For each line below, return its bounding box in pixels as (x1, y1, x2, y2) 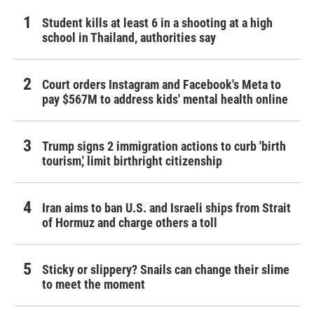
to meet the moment (42, 277, 145, 292)
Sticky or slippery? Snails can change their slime (42, 262, 289, 278)
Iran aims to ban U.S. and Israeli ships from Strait (42, 200, 291, 216)
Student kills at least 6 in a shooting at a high (42, 15, 273, 31)
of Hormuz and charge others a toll (42, 215, 217, 231)
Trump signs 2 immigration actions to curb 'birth (42, 139, 286, 154)
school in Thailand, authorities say (42, 30, 216, 46)
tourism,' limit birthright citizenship (42, 153, 222, 169)
